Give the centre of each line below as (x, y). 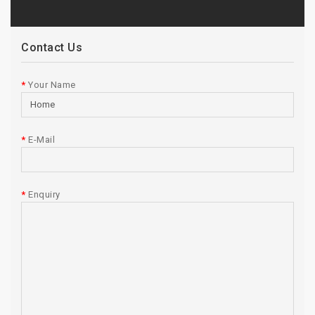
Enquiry (44, 194)
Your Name (52, 84)
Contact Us (52, 47)
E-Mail (41, 139)
